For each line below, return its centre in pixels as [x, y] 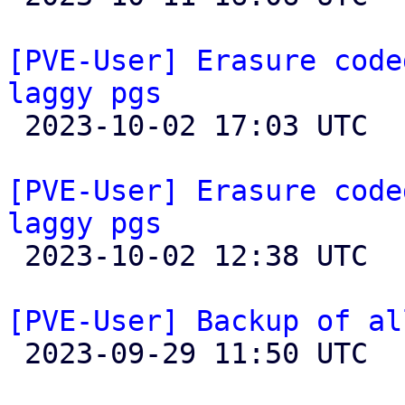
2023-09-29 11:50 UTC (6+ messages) [16, 353]
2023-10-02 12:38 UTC [16, 256]
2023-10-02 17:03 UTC [16, 126]
